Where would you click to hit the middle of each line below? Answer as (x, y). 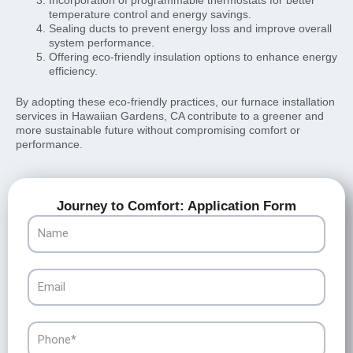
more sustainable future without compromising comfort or (158, 130)
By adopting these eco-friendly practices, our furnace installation (175, 101)
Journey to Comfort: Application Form (176, 206)
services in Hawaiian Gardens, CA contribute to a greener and (170, 115)
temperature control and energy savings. (150, 14)
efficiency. (73, 71)
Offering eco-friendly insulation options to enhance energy (193, 56)
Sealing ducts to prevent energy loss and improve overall (190, 28)
